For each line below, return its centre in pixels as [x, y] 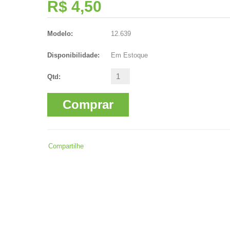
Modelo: [60, 34]
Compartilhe [66, 146]
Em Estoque [128, 55]
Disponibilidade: [73, 55]
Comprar [88, 104]
